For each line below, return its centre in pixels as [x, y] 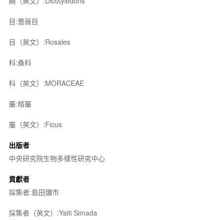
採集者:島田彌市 [34, 192]
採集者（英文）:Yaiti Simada [53, 212]
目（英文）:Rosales [39, 41]
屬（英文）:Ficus [35, 124]
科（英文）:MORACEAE [46, 83]
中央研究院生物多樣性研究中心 [57, 158]
